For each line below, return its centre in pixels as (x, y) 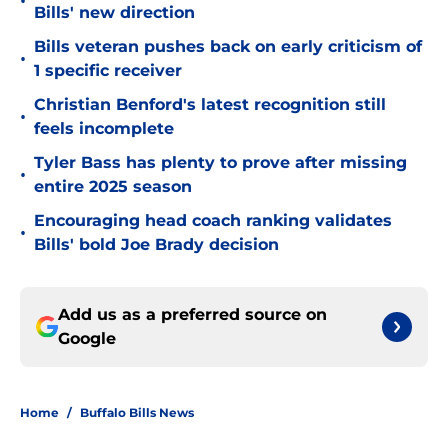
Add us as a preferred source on (192, 315)
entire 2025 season (113, 187)
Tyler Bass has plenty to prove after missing (220, 163)
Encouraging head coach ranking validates (213, 221)
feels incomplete (104, 129)
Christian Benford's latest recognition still (210, 105)
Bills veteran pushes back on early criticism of (228, 47)
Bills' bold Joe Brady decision (156, 245)
